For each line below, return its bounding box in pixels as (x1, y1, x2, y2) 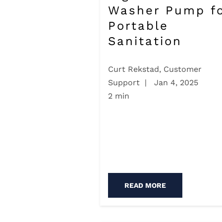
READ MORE (124, 181, 166, 190)
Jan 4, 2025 (152, 77, 198, 87)
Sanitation (108, 34, 182, 49)
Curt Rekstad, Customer (108, 64, 202, 74)
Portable (108, 19, 168, 33)
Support (108, 77, 140, 87)
